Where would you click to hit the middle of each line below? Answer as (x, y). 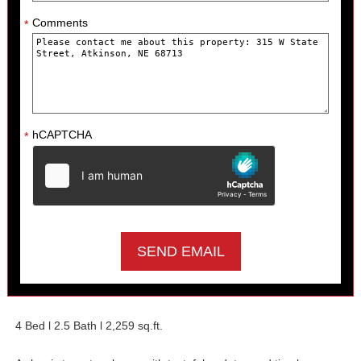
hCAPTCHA (62, 134)
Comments (60, 22)
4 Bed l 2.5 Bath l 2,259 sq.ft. (89, 325)
